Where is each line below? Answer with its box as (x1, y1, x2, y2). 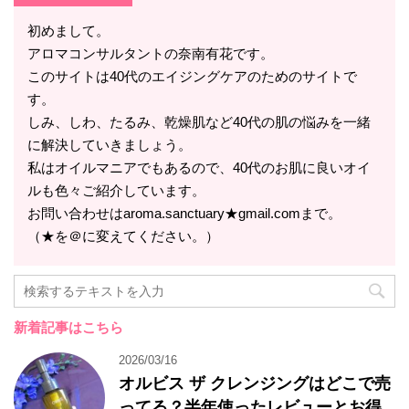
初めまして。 (27, 22, 110, 38)
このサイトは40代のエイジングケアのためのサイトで (27, 68, 357, 84)
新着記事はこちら (14, 319, 123, 335)
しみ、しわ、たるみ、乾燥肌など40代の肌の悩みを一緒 (27, 113, 371, 130)
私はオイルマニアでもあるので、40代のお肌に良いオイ (27, 159, 371, 175)
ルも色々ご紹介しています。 (27, 182, 205, 198)
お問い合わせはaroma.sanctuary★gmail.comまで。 (27, 204, 341, 221)
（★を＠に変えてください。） (27, 227, 219, 244)
